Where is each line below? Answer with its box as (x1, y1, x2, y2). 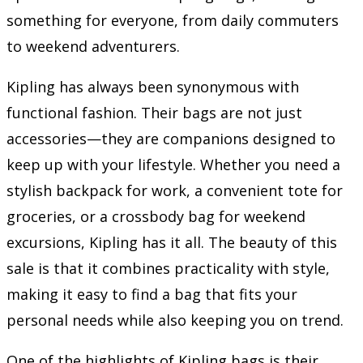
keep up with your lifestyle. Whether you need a (6, 154, 340, 174)
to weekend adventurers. (6, 36, 180, 56)
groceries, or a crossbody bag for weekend (6, 206, 305, 226)
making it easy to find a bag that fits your (6, 284, 297, 304)
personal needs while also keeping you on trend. (6, 310, 344, 330)
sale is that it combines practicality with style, (6, 258, 330, 278)
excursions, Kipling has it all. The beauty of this (6, 232, 337, 252)
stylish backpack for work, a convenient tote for (6, 180, 343, 200)
